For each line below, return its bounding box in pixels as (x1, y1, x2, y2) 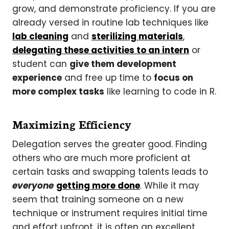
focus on (154, 71, 193, 84)
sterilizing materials (91, 30, 183, 42)
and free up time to (62, 71, 154, 84)
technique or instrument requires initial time (12, 207, 208, 219)
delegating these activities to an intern (12, 43, 189, 56)
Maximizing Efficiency (12, 116, 131, 132)
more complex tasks (12, 85, 104, 98)
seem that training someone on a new (12, 193, 184, 205)
